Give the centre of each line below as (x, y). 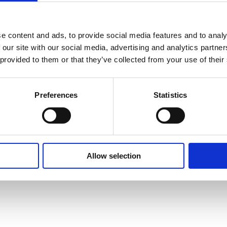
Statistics (170, 95)
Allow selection (113, 156)
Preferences (56, 95)
